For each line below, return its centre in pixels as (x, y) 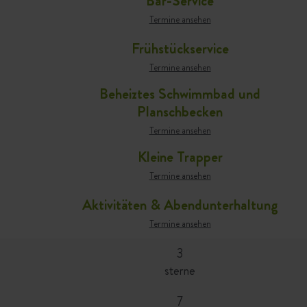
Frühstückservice (180, 48)
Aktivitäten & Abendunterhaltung (180, 205)
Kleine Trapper (180, 157)
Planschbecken (180, 111)
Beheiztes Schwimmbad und (180, 94)
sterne (180, 270)
